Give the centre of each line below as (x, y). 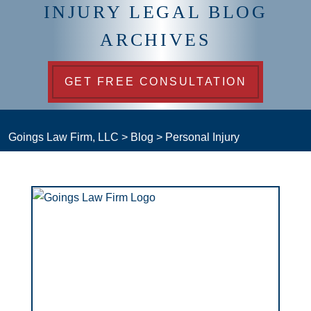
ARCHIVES (155, 40)
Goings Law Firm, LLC (64, 137)
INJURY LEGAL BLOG (155, 12)
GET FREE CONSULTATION (155, 82)
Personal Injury (202, 137)
